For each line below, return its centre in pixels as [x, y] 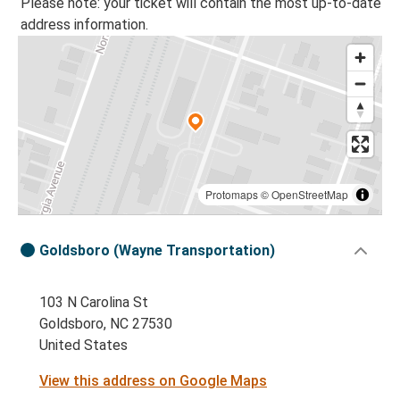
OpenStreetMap [310, 195]
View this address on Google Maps [153, 381]
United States [83, 346]
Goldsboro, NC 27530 [106, 324]
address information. [84, 25]
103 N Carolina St [94, 303]
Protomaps [232, 195]
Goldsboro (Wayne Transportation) [157, 251]
